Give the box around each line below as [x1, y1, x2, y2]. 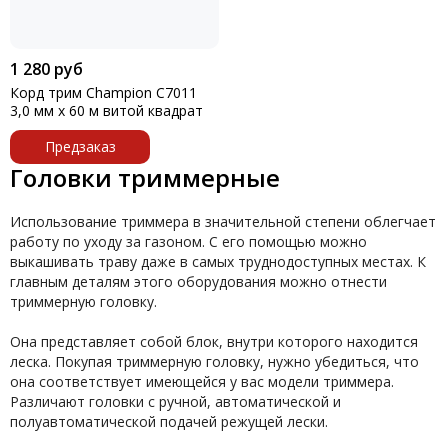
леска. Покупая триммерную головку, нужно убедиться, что [10, 352, 419, 371]
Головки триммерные [10, 161, 280, 194]
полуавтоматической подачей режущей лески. [10, 412, 328, 431]
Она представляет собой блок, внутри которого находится [10, 332, 418, 351]
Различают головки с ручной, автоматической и [10, 392, 341, 411]
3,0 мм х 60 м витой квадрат [10, 101, 203, 120]
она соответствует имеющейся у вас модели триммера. [10, 372, 394, 391]
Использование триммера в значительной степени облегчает [10, 212, 436, 231]
